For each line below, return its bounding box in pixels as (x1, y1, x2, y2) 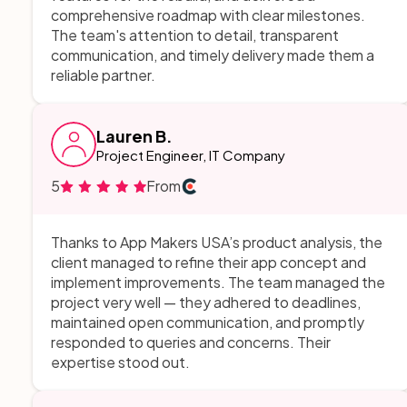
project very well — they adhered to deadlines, (51, 293, 361, 312)
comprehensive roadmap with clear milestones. (51, 5, 365, 25)
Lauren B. (96, 125, 173, 146)
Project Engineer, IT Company (96, 146, 285, 164)
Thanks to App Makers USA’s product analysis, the (51, 233, 382, 252)
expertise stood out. (51, 352, 190, 372)
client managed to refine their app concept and (51, 253, 366, 272)
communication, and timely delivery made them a (51, 45, 374, 65)
